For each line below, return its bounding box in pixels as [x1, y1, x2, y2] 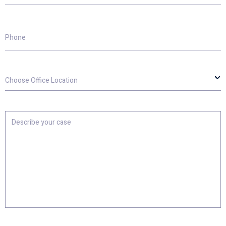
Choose [5, 70, 33, 79]
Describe [5, 110, 37, 120]
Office [5, 79, 25, 88]
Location [5, 88, 35, 97]
